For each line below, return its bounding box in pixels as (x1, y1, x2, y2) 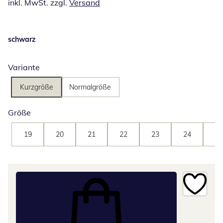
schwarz (8, 35, 35, 44)
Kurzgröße (20, 83, 53, 92)
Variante (8, 62, 40, 73)
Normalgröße (69, 83, 111, 92)
